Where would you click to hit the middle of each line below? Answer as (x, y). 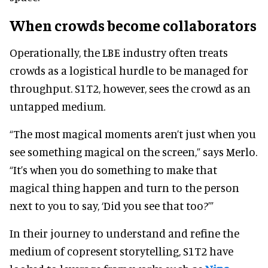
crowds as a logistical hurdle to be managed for (129, 70)
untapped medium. (57, 106)
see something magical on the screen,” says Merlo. (133, 151)
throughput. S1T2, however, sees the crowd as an (130, 88)
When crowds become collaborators (133, 25)
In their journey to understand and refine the (124, 233)
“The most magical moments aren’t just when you (133, 133)
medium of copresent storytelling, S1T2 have (121, 251)
